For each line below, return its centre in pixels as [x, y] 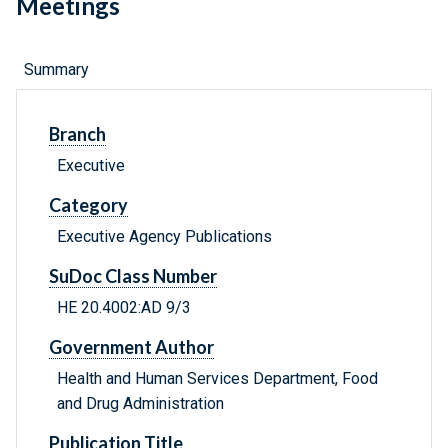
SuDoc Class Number [133, 276]
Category [88, 205]
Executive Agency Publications [164, 237]
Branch [77, 134]
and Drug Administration [140, 404]
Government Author [131, 347]
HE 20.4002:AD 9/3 [124, 308]
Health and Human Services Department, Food [217, 379]
